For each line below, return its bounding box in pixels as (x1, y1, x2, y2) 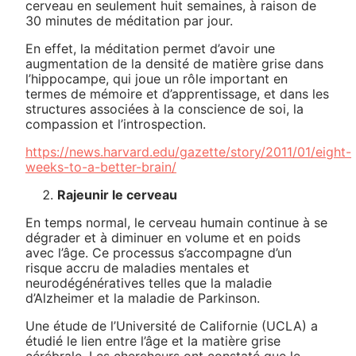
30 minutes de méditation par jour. (25, 13, 233, 29)
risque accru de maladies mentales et (25, 260, 250, 276)
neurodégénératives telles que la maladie (25, 275, 272, 291)
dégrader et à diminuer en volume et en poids (25, 230, 300, 246)
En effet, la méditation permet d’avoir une (25, 41, 275, 56)
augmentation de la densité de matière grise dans (25, 56, 323, 72)
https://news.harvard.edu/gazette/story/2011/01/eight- (25, 144, 351, 160)
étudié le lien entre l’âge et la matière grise (25, 333, 281, 349)
